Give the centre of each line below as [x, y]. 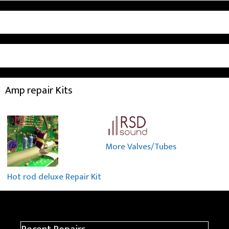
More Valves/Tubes [141, 146]
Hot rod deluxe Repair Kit [54, 177]
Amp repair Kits [39, 90]
